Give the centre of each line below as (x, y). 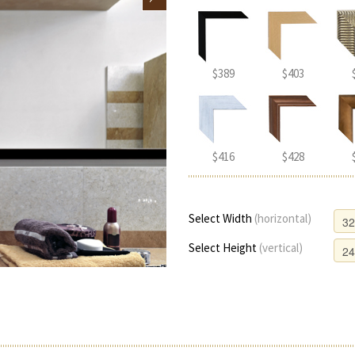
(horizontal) (283, 218)
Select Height (224, 247)
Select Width (222, 218)
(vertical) (281, 247)
